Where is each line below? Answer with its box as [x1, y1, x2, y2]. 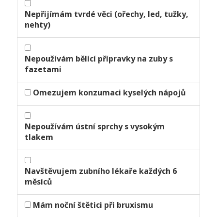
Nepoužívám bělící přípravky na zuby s [25, 53, 173, 64]
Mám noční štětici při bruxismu [33, 200, 153, 211]
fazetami [25, 64, 62, 75]
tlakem [25, 132, 53, 143]
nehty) [25, 19, 50, 31]
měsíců [25, 176, 52, 187]
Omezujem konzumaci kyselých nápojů [33, 87, 186, 98]
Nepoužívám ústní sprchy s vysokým [25, 121, 165, 132]
